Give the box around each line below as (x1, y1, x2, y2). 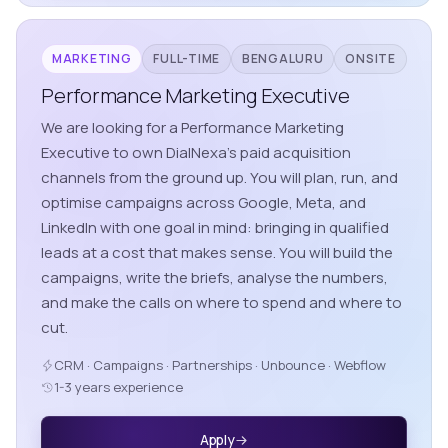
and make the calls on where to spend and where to (41, 292, 402, 314)
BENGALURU (241, 50, 324, 68)
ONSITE (345, 50, 396, 68)
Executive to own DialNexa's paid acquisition (41, 142, 351, 164)
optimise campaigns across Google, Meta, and (41, 192, 366, 214)
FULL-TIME (153, 50, 220, 68)
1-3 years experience (54, 378, 183, 397)
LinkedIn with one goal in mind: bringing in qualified (41, 217, 389, 239)
